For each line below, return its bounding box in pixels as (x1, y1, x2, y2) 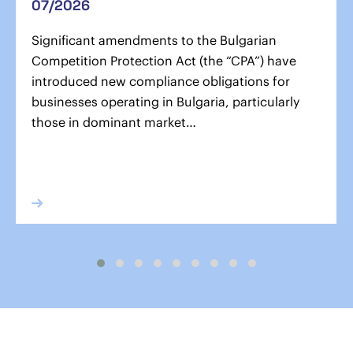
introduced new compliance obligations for (32, 73, 290, 89)
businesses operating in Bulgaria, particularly (32, 94, 299, 110)
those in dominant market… (32, 114, 196, 130)
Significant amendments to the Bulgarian (32, 32, 277, 48)
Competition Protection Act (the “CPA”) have (32, 53, 296, 69)
